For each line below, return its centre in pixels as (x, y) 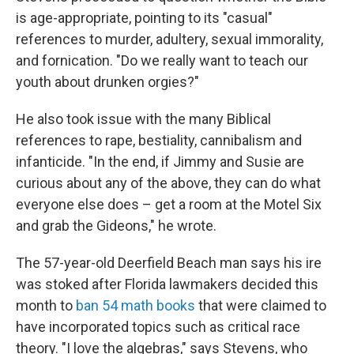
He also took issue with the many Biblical (143, 119)
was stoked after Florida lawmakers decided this (167, 284)
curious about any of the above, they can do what (168, 183)
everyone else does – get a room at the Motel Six (169, 204)
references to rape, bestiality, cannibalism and (159, 140)
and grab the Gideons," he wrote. (116, 226)
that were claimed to (261, 305)
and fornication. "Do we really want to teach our (162, 60)
